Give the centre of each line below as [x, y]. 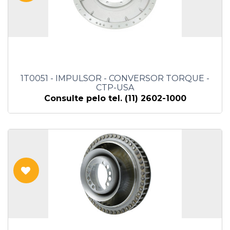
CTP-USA [115, 88]
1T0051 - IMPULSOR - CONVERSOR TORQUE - [115, 79]
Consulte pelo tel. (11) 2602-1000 [115, 99]
